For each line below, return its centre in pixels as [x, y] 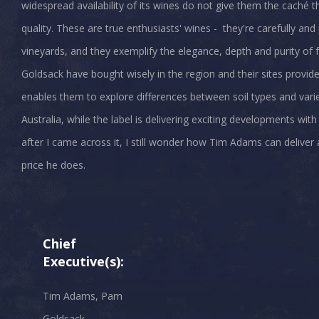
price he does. [53, 165]
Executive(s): [83, 262]
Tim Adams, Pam [83, 296]
